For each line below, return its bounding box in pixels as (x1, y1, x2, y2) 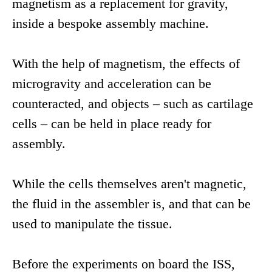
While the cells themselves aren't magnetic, (12, 176, 246, 192)
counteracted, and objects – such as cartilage (12, 96, 253, 112)
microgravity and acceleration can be (12, 76, 211, 92)
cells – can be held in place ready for (12, 116, 211, 132)
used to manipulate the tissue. (12, 216, 172, 232)
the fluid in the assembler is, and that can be (12, 196, 251, 212)
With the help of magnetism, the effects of (12, 56, 240, 72)
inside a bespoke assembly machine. (12, 16, 209, 32)
